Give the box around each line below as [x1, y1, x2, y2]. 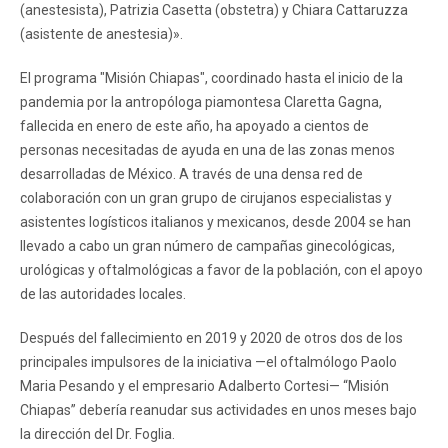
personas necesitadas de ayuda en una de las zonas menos [20, 141, 395, 158]
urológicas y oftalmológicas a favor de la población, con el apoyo [20, 261, 423, 278]
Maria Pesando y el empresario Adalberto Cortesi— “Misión [20, 377, 389, 394]
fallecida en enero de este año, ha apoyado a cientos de [20, 117, 369, 134]
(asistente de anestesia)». [20, 25, 183, 42]
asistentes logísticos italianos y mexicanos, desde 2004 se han [20, 213, 411, 230]
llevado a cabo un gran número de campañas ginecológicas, [20, 237, 395, 254]
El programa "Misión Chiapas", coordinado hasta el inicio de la [20, 69, 403, 86]
